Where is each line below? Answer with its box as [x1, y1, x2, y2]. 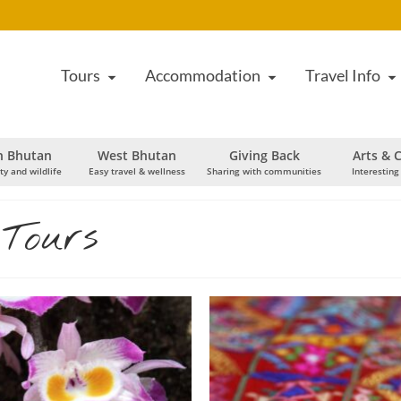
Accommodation [145, 65, 260, 85]
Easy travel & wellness [88, 165, 185, 177]
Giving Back [228, 147, 300, 164]
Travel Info [305, 65, 380, 85]
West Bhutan [97, 147, 176, 164]
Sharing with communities [207, 165, 322, 177]
